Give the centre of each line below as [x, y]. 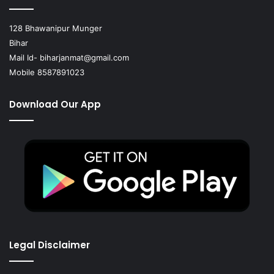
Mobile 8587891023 [47, 72]
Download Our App [55, 104]
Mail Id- [24, 57]
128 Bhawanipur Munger [56, 28]
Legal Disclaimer [50, 245]
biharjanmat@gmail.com [84, 57]
